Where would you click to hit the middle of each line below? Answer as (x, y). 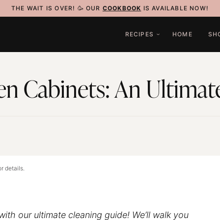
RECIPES (139, 34)
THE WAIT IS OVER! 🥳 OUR (57, 8)
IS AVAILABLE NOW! (175, 8)
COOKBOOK (122, 8)
